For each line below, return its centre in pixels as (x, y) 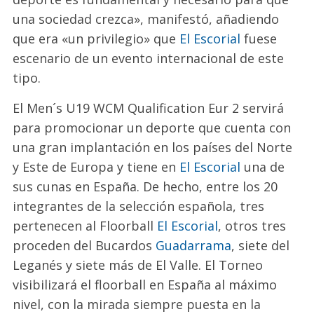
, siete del (261, 246)
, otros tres (252, 226)
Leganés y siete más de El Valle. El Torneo (138, 265)
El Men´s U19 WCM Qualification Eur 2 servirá (149, 108)
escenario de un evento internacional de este (149, 59)
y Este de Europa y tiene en (96, 167)
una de (263, 167)
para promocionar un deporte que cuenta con (152, 128)
